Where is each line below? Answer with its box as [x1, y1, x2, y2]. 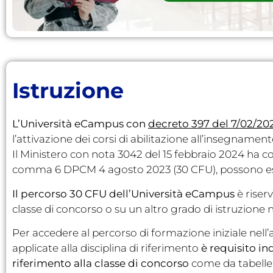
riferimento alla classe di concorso [12, 257, 189, 269]
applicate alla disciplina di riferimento [12, 241, 199, 254]
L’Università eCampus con [12, 118, 148, 130]
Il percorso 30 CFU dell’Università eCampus [12, 187, 237, 200]
